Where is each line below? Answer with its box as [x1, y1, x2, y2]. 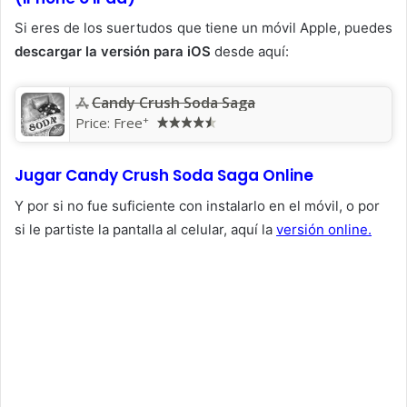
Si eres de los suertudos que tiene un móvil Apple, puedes [15, 19, 392, 37]
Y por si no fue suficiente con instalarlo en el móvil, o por [15, 196, 380, 214]
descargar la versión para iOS [15, 43, 214, 61]
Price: [75, 114, 114, 133]
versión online [276, 220, 368, 238]
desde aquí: [214, 43, 289, 61]
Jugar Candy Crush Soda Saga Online [15, 164, 313, 187]
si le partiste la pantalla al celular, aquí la [15, 220, 276, 238]
